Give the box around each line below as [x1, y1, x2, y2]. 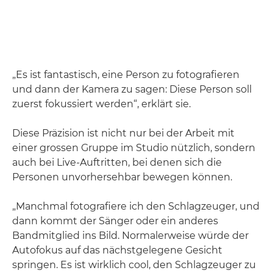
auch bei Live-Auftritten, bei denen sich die [12, 156, 222, 168]
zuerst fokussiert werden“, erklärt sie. [12, 97, 191, 110]
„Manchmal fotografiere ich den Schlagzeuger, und [12, 200, 260, 212]
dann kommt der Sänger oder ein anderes [12, 214, 218, 227]
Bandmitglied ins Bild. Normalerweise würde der [12, 229, 249, 241]
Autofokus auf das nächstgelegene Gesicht [12, 244, 222, 256]
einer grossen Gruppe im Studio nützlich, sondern [12, 141, 255, 154]
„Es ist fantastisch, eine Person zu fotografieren [12, 68, 239, 80]
